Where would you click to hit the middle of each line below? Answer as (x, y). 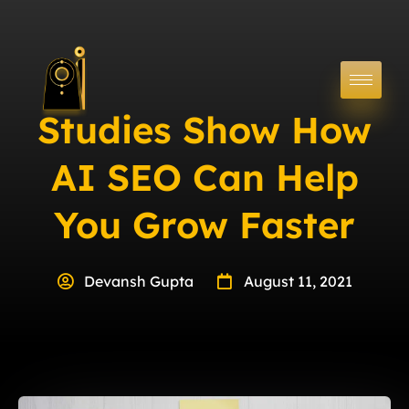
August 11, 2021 (298, 281)
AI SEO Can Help (204, 177)
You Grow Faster (204, 224)
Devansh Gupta (139, 281)
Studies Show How (204, 129)
